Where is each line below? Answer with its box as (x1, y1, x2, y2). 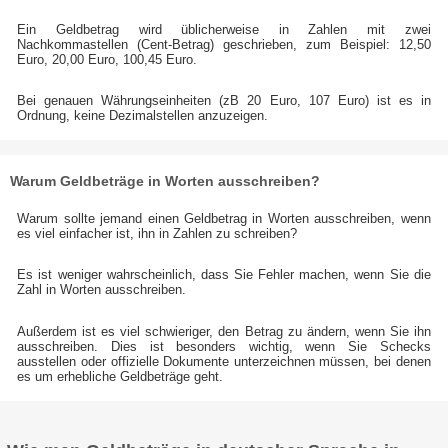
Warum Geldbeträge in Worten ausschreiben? (9, 173, 320, 190)
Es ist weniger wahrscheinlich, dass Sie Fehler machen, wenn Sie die (17, 267, 431, 283)
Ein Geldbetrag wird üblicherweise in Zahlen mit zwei (17, 21, 431, 37)
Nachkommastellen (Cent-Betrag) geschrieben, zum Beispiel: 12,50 (17, 36, 431, 52)
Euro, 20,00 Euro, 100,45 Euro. (17, 51, 198, 67)
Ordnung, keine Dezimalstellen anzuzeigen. (17, 108, 269, 124)
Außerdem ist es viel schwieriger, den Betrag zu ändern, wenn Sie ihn (17, 323, 431, 339)
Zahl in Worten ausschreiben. (17, 282, 187, 298)
